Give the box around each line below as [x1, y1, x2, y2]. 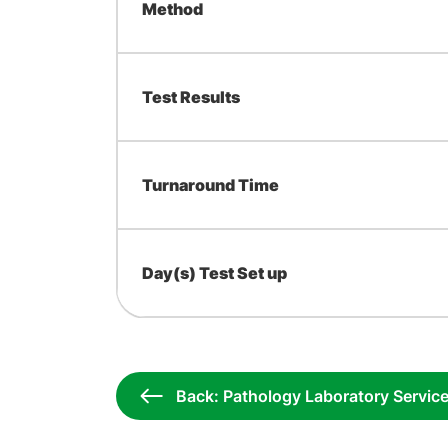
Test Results [141, 87, 240, 107]
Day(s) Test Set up [141, 263, 287, 283]
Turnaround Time [141, 175, 279, 195]
